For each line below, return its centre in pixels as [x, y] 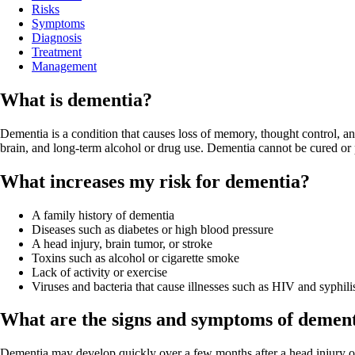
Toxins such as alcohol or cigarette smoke [136, 258]
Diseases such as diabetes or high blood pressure [153, 229]
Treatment [57, 52]
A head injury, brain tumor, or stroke [122, 243]
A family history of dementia [103, 215]
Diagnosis [57, 37]
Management [64, 66]
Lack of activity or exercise [99, 272]
